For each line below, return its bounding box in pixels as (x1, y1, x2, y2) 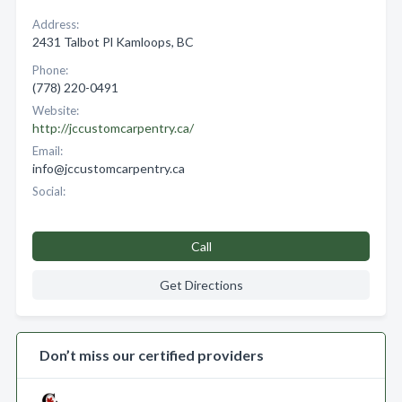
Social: (32, 184, 66, 198)
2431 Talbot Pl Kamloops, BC (32, 34, 194, 49)
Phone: (32, 63, 68, 77)
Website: (32, 103, 79, 118)
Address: (32, 17, 79, 31)
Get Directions (159, 277, 243, 293)
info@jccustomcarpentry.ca (32, 161, 185, 176)
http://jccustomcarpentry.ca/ (32, 120, 194, 135)
